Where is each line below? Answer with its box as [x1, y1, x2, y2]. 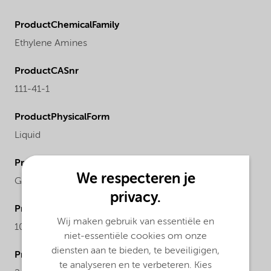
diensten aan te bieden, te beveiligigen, [51, 246, 220, 256]
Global [15, 176, 43, 186]
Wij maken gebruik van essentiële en [57, 217, 214, 227]
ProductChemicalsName [15, 250, 122, 260]
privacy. [110, 191, 161, 205]
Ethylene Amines [15, 38, 87, 48]
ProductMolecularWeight [15, 204, 128, 214]
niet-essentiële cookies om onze [64, 232, 207, 241]
